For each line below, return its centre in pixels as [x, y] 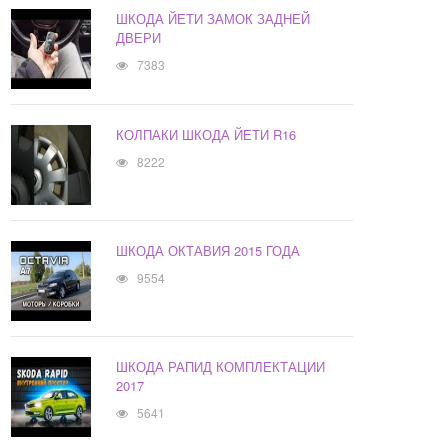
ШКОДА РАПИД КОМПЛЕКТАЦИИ [221, 367]
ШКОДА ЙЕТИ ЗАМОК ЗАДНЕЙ [213, 19]
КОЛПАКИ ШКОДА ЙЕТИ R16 [206, 135]
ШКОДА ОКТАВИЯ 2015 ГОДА [208, 251]
